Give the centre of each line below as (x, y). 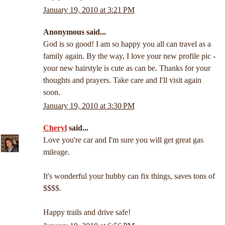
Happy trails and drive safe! (87, 212)
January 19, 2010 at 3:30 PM (89, 105)
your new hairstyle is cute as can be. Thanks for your (127, 68)
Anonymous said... (74, 32)
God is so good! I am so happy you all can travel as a (127, 44)
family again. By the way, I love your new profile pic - (129, 56)
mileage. (56, 152)
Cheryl (55, 128)
